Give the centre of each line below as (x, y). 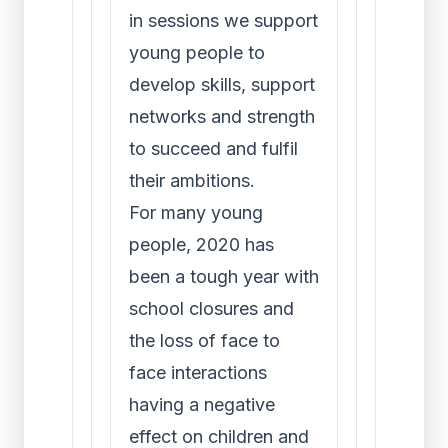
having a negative (202, 404)
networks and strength (222, 116)
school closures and (211, 308)
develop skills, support (222, 84)
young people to (197, 52)
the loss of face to (204, 340)
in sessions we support (223, 20)
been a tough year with (224, 276)
